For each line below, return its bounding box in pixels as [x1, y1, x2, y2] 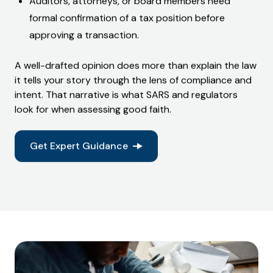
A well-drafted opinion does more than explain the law [15, 58, 257, 72]
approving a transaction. [29, 28, 139, 41]
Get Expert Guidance [29, 139, 128, 152]
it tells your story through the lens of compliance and [15, 73, 252, 87]
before [193, 11, 225, 24]
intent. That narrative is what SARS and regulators [15, 88, 238, 101]
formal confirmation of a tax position [29, 11, 193, 24]
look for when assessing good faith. [15, 102, 171, 116]
